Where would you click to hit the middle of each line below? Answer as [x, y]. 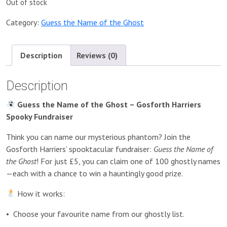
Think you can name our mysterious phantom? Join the [98, 137]
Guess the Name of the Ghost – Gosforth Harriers [108, 104]
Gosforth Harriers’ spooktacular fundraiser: [80, 149]
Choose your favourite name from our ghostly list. [99, 214]
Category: [24, 22]
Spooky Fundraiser [40, 116]
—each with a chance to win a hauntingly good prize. [94, 173]
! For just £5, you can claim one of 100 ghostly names [128, 161]
